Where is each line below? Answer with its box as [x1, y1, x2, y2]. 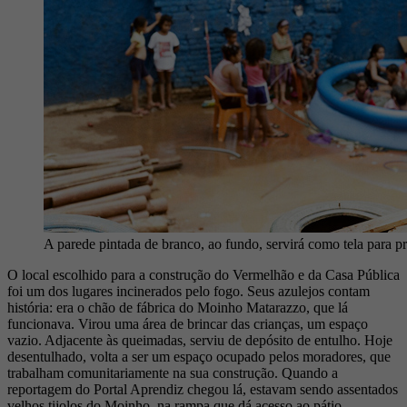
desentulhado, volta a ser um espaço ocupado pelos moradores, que [7, 349, 391, 365]
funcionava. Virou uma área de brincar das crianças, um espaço [7, 316, 368, 333]
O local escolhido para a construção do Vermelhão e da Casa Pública [7, 267, 400, 283]
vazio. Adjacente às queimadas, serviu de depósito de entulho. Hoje [7, 333, 392, 349]
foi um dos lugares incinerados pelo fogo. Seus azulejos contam [7, 283, 370, 300]
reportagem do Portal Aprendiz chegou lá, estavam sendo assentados [7, 382, 398, 398]
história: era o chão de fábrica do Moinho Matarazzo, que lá [7, 300, 348, 316]
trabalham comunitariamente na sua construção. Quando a [7, 365, 338, 382]
